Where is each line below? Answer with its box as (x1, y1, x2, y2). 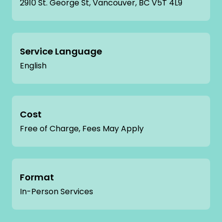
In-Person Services (20, 185, 93, 197)
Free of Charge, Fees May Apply (20, 122, 144, 134)
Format (20, 170, 54, 183)
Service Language (20, 45, 102, 57)
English (20, 59, 47, 71)
